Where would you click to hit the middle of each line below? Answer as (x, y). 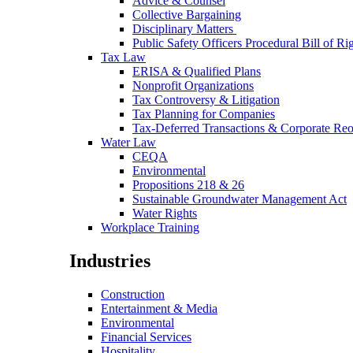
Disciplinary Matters (184, 28)
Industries (110, 260)
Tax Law (123, 57)
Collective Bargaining (187, 14)
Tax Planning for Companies (204, 113)
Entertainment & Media (159, 308)
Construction (133, 294)
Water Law (128, 142)
